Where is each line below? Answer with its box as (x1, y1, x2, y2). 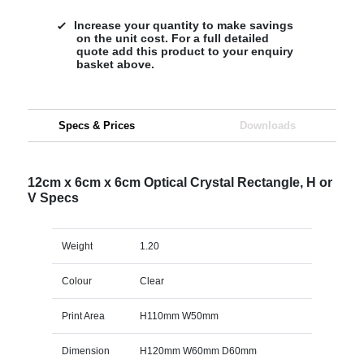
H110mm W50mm (139, 310, 219, 322)
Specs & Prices (58, 119, 135, 132)
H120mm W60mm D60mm (139, 344, 257, 357)
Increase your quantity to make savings (73, 18, 293, 32)
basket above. (76, 57, 154, 71)
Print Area (61, 310, 105, 322)
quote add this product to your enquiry (76, 44, 293, 58)
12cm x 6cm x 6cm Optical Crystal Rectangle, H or (27, 175, 332, 189)
